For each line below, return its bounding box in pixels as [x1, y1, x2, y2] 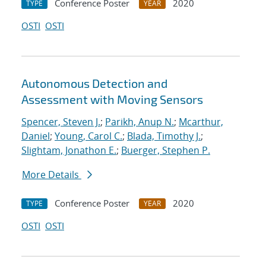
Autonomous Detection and [21, 76, 167, 91]
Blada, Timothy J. [127, 129, 201, 143]
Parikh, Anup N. [105, 115, 174, 129]
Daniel [21, 129, 50, 143]
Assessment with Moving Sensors [21, 92, 203, 107]
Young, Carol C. [55, 129, 122, 143]
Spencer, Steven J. [21, 115, 100, 129]
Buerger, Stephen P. [121, 144, 210, 157]
